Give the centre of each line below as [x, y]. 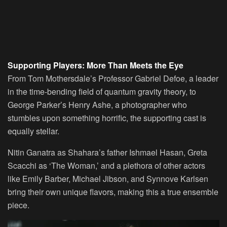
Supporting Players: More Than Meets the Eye [96, 65]
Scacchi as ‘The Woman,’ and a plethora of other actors [106, 166]
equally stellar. [33, 131]
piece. [18, 205]
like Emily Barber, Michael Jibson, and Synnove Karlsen [108, 179]
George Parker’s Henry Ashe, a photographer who [97, 105]
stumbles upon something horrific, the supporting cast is [107, 118]
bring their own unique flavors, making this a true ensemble [113, 192]
